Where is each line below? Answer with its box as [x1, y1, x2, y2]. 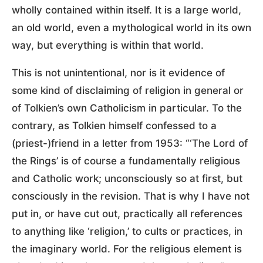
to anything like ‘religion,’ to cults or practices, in [12, 225, 242, 238]
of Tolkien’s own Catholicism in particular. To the [12, 102, 242, 114]
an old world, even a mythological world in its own [12, 22, 251, 34]
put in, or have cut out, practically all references [12, 208, 242, 220]
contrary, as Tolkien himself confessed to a [12, 120, 217, 132]
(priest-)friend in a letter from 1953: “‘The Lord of [12, 137, 248, 150]
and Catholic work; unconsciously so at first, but [12, 173, 242, 185]
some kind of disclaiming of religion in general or [12, 85, 244, 97]
